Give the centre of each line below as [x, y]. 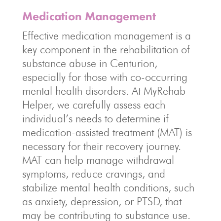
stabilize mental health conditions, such [108, 187]
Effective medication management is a [106, 36]
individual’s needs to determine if [95, 118]
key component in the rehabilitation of [106, 49]
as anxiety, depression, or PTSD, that [102, 201]
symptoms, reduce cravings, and [93, 174]
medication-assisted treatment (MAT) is [107, 132]
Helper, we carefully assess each [93, 105]
